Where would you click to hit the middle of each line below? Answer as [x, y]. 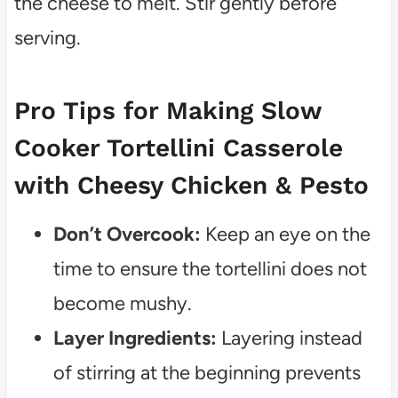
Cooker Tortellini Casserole [178, 147]
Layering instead [289, 338]
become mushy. [122, 303]
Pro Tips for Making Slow [167, 110]
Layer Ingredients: [135, 338]
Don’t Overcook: [127, 234]
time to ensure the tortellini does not [210, 268]
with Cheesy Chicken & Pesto [191, 185]
